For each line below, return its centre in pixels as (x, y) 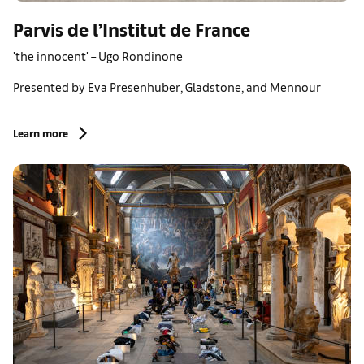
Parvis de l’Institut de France (132, 29)
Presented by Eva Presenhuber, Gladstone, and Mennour (167, 87)
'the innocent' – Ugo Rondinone (98, 56)
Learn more (41, 133)
